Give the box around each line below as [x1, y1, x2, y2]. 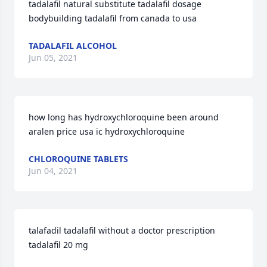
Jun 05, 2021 [29, 52, 77, 63]
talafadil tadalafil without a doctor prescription [29, 225, 215, 236]
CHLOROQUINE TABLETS [29, 153, 128, 164]
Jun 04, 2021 [29, 165, 77, 176]
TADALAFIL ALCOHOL [29, 40, 117, 51]
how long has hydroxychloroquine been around [29, 111, 219, 123]
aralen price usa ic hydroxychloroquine [29, 126, 185, 137]
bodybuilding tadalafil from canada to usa [29, 13, 197, 24]
